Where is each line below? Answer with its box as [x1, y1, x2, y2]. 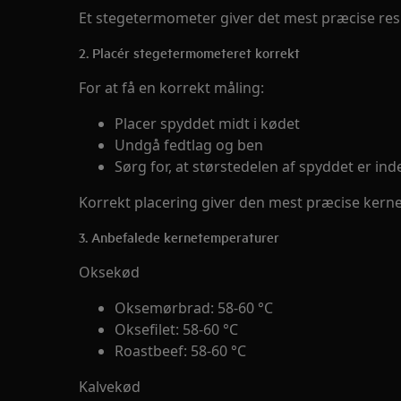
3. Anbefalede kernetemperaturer [79, 227, 279, 246]
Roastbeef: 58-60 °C [115, 341, 246, 361]
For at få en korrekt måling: [79, 78, 264, 98]
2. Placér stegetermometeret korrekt [79, 43, 300, 62]
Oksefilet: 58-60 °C [115, 320, 238, 339]
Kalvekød [79, 377, 141, 397]
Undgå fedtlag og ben [115, 135, 263, 155]
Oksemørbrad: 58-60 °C [115, 298, 273, 318]
